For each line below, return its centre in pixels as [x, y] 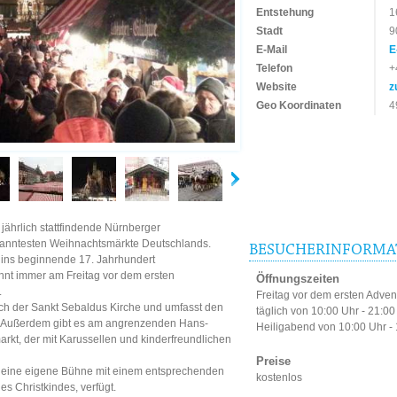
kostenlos [279, 378]
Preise [273, 362]
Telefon [274, 68]
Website [276, 87]
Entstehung [285, 12]
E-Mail [272, 50]
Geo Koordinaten [299, 105]
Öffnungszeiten [298, 279]
